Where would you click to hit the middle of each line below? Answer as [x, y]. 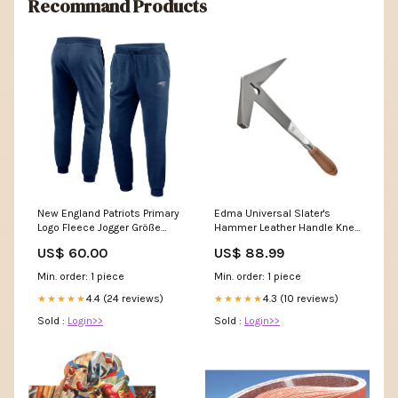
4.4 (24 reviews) [125, 299]
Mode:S [56, 242]
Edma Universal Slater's [272, 214]
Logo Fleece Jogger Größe [99, 228]
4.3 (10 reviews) [301, 299]
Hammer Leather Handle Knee [287, 228]
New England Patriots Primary [108, 214]
